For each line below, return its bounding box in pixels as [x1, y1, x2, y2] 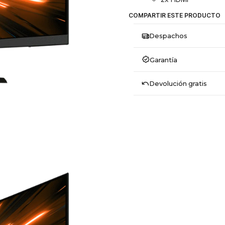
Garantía [149, 55, 177, 64]
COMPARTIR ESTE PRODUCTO [128, 12, 220, 20]
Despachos [149, 32, 187, 40]
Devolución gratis [149, 79, 207, 88]
